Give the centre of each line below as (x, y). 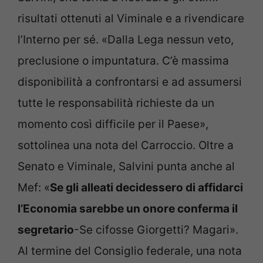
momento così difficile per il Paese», (113, 124)
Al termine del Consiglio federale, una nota (130, 251)
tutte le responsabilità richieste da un (116, 103)
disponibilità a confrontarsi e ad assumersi (130, 82)
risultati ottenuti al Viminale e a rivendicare (131, 19)
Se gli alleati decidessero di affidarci (146, 188)
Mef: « (34, 188)
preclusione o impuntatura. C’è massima (123, 61)
